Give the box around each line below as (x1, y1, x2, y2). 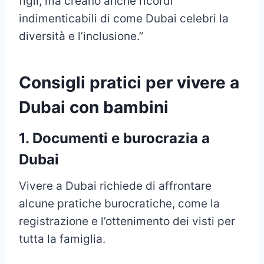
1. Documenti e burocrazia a (19, 130, 210, 147)
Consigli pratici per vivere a (19, 72, 239, 93)
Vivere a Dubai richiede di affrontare (19, 179, 212, 193)
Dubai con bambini (19, 97, 169, 118)
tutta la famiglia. (19, 232, 105, 246)
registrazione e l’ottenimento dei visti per (19, 214, 235, 229)
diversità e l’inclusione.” (19, 29, 143, 44)
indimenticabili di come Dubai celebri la (19, 12, 229, 26)
